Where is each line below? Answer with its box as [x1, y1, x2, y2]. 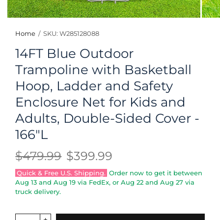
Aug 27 [160, 178, 184, 187]
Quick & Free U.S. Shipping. [17, 169, 106, 177]
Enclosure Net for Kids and [15, 94, 186, 110]
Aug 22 [121, 178, 144, 187]
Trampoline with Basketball [15, 62, 192, 78]
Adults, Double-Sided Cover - [15, 110, 200, 127]
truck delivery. [15, 188, 61, 196]
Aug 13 [15, 178, 37, 187]
